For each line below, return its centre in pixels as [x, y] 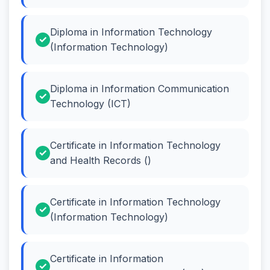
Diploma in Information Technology [131, 32]
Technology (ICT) [90, 103]
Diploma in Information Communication [140, 88]
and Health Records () [101, 160]
